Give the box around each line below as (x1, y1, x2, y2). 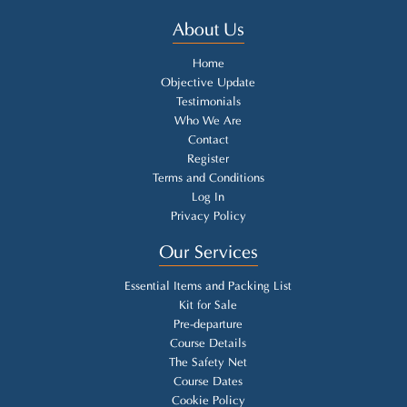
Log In (192, 191, 225, 204)
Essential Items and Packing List (124, 280, 293, 293)
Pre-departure (174, 318, 243, 332)
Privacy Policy (170, 210, 246, 223)
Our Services (158, 243, 258, 263)
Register (187, 153, 230, 166)
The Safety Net (169, 356, 248, 370)
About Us (172, 21, 244, 40)
